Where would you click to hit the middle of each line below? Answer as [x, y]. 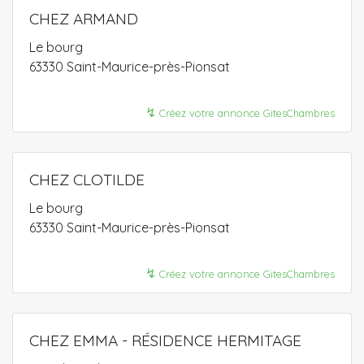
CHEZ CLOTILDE [87, 180]
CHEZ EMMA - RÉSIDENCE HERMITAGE [165, 340]
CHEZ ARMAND [84, 19]
